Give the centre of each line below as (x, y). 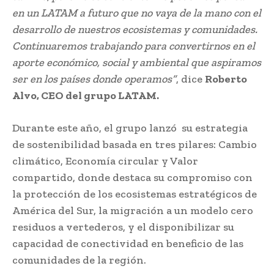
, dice (191, 79)
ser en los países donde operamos (92, 79)
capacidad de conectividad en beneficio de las (128, 243)
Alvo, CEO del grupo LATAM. (86, 95)
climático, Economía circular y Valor (105, 161)
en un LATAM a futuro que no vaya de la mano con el (137, 13)
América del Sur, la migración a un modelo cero (133, 210)
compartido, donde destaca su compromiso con (132, 177)
